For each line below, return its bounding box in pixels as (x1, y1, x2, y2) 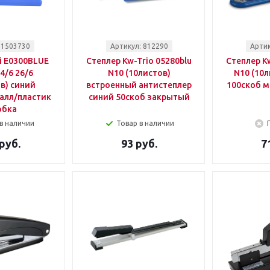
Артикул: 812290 (110, 42, 168, 50)
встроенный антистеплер (86, 80, 192, 90)
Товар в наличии (116, 119, 174, 127)
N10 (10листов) (107, 68, 171, 78)
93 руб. (121, 137, 157, 149)
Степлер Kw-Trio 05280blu (86, 56, 192, 66)
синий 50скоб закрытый (88, 92, 190, 102)
